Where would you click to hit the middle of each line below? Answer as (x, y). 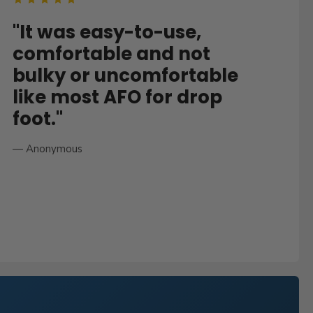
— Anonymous (47, 149)
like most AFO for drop (117, 97)
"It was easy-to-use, (107, 32)
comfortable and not (111, 54)
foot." (37, 119)
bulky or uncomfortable (125, 76)
